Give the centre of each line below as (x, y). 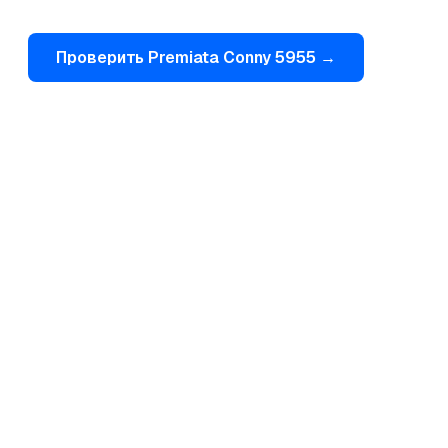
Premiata (183, 57)
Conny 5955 (269, 57)
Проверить (102, 57)
